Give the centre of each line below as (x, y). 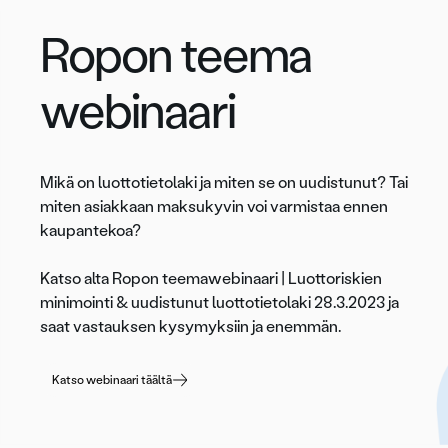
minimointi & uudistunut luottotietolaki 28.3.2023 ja (219, 303)
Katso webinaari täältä (112, 380)
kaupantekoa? (90, 231)
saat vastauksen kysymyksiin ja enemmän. (190, 327)
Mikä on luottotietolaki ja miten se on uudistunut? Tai (224, 183)
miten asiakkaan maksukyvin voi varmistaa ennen (214, 207)
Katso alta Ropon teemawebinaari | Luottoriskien (211, 279)
